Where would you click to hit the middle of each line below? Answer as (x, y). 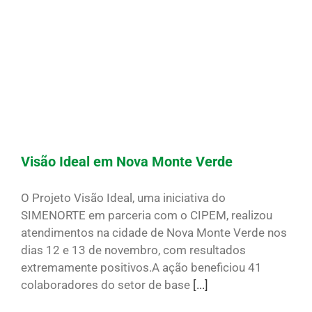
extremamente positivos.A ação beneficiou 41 (141, 268)
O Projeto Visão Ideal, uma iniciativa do (123, 198)
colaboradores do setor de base (107, 285)
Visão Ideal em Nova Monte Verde (127, 162)
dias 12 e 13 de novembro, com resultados (133, 250)
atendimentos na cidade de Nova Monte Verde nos (154, 233)
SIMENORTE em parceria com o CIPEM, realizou (147, 216)
